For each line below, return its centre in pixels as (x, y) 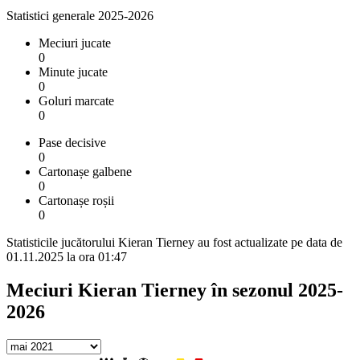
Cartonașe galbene (85, 171)
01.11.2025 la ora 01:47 (67, 256)
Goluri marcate (76, 100)
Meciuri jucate (75, 43)
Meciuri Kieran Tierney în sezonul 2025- (175, 290)
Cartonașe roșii (76, 200)
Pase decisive (72, 142)
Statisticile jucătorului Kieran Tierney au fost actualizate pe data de (174, 242)
